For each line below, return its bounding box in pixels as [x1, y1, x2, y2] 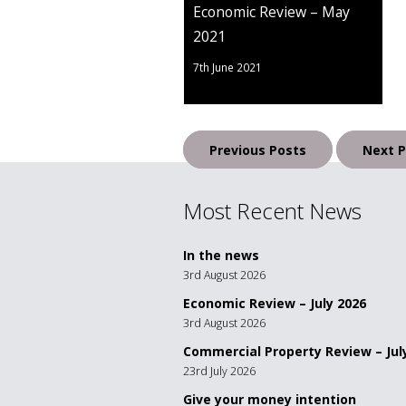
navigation [155, 145, 220, 165]
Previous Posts [209, 140, 306, 158]
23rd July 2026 [183, 363, 256, 379]
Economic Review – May [193, 2, 350, 22]
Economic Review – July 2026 [183, 295, 366, 312]
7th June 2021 [193, 60, 262, 74]
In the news [183, 246, 259, 264]
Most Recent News [183, 196, 362, 226]
